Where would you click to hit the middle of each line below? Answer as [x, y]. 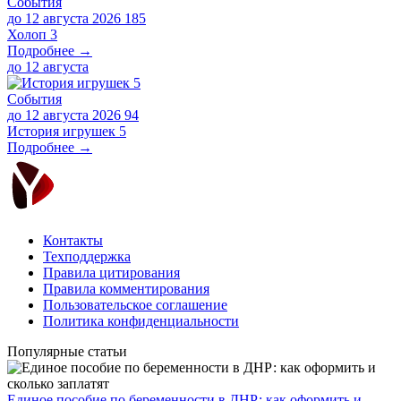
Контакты [73, 240]
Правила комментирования [126, 288]
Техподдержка [87, 256]
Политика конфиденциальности [141, 320]
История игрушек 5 [67, 131]
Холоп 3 [32, 34]
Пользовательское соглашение [135, 304]
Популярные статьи [67, 351]
